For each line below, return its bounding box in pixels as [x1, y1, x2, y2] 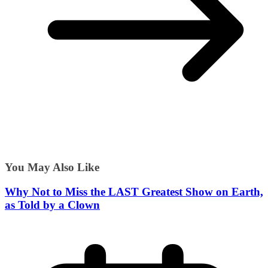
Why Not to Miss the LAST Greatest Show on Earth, [5, 185, 263, 198]
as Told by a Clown [5, 198, 100, 211]
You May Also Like [5, 160, 99, 173]
